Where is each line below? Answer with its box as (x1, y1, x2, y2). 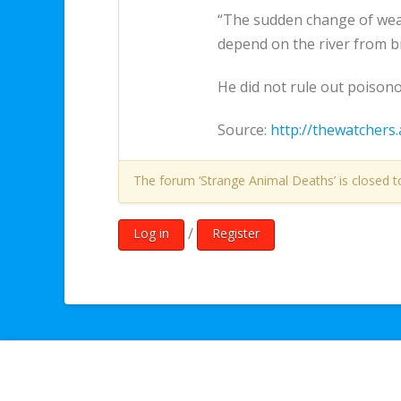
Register (212, 225, 260, 243)
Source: (218, 120, 270, 140)
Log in (133, 225, 169, 243)
